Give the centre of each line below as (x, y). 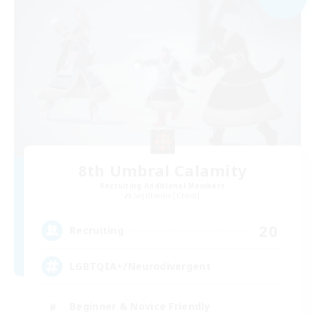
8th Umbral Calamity (162, 170)
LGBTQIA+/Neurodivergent (140, 266)
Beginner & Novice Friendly (140, 307)
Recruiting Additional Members (162, 185)
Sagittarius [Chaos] (167, 195)
